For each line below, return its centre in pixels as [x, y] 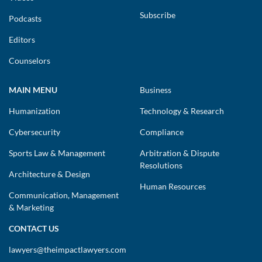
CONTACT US [34, 228]
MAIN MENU [33, 89]
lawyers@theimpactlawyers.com [68, 249]
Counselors [30, 60]
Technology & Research [182, 111]
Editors [22, 39]
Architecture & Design [49, 174]
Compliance [162, 132]
